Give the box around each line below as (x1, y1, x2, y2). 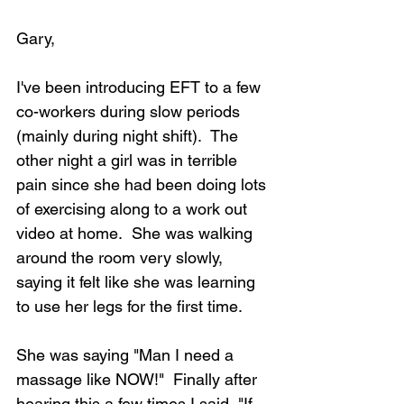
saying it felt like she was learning (16, 272, 260, 291)
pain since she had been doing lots (16, 175, 271, 194)
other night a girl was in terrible (16, 151, 242, 170)
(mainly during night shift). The (16, 126, 243, 145)
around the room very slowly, (16, 248, 227, 267)
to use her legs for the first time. (16, 297, 252, 316)
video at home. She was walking (16, 224, 257, 243)
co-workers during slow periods (16, 102, 244, 121)
